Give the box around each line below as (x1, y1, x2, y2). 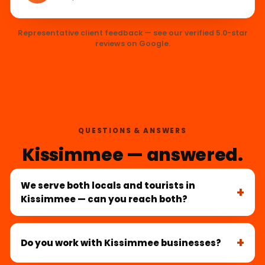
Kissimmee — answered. (22, 143, 243, 167)
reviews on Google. (95, 38, 170, 49)
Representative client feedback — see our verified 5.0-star (17, 28, 248, 38)
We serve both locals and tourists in (21, 179, 195, 192)
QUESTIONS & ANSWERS (78, 126, 187, 136)
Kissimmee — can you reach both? (21, 193, 188, 206)
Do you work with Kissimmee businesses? (21, 237, 221, 250)
